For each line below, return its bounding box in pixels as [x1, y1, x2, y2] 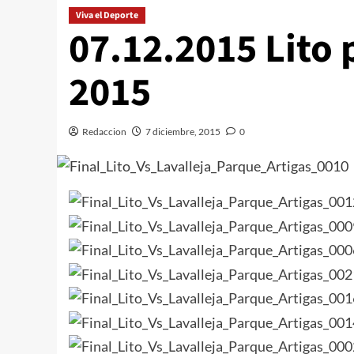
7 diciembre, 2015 [145, 126, 220, 138]
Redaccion [82, 126, 126, 138]
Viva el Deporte [76, 9, 138, 23]
